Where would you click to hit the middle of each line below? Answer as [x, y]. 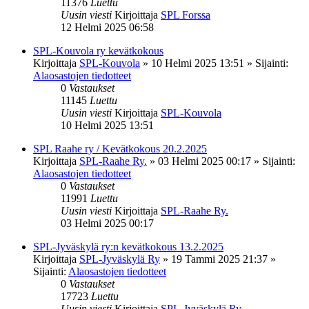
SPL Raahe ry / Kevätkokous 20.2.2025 [120, 148]
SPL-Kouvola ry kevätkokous [98, 50]
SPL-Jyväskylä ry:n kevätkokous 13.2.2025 [128, 246]
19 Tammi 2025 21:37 [219, 259]
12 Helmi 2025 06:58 [107, 27]
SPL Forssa [186, 14]
